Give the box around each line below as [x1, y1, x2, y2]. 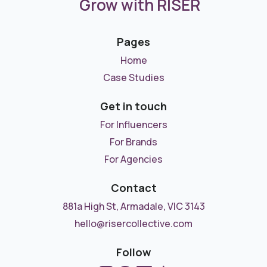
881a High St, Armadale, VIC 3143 [62, 200, 205, 213]
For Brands [110, 135, 157, 149]
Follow [116, 245, 151, 260]
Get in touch [100, 99, 167, 114]
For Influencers [100, 118, 167, 132]
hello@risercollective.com [74, 217, 193, 231]
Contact [110, 181, 157, 195]
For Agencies [104, 153, 163, 166]
